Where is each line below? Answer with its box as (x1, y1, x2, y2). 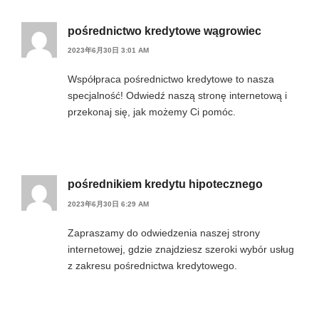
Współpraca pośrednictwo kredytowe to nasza (68, 73, 274, 85)
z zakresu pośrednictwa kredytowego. (68, 259, 237, 271)
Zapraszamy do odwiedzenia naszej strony (68, 226, 260, 239)
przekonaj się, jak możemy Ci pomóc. (68, 106, 236, 118)
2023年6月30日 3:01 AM (68, 46, 149, 55)
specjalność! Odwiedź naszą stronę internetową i (68, 90, 287, 102)
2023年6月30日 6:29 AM (68, 199, 149, 208)
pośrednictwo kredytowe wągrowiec (68, 24, 261, 37)
